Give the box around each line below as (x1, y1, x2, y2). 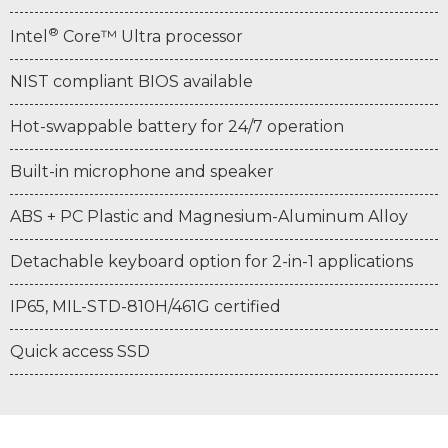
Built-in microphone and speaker (10, 162, 274, 182)
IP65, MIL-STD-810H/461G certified (10, 297, 281, 317)
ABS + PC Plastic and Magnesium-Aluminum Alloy (10, 207, 408, 227)
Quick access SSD (10, 342, 150, 362)
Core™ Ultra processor (59, 27, 243, 47)
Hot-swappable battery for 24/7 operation (10, 117, 344, 137)
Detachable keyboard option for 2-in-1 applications (10, 252, 413, 272)
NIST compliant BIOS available (10, 72, 253, 92)
